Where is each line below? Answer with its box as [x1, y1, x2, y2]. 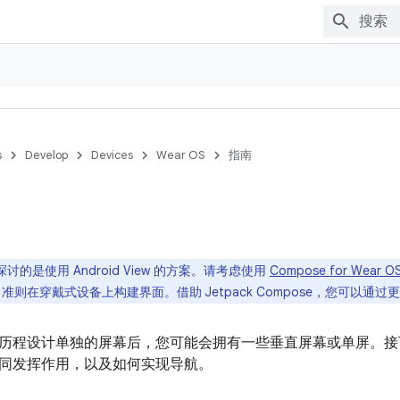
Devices [91, 147, 133, 162]
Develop [25, 147, 68, 162]
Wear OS [156, 147, 205, 162]
